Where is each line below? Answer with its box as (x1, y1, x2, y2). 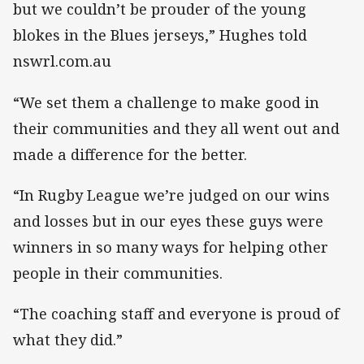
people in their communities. (13, 262, 223, 283)
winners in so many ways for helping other (13, 236, 328, 257)
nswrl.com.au (13, 51, 111, 71)
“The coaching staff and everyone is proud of (13, 303, 340, 323)
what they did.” (13, 329, 123, 349)
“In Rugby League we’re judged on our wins (13, 184, 330, 205)
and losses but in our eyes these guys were (13, 210, 323, 231)
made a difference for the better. (13, 144, 247, 164)
